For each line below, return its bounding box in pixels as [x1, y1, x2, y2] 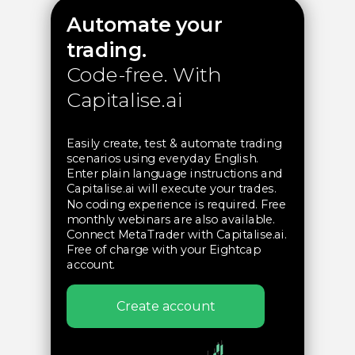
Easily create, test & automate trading [67, 136, 282, 151]
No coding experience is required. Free [67, 197, 286, 212]
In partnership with [67, 285, 180, 300]
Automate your [67, 12, 222, 37]
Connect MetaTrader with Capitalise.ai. [67, 227, 287, 242]
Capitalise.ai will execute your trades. [67, 181, 276, 197]
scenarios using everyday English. [67, 151, 258, 166]
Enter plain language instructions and [67, 166, 283, 181]
